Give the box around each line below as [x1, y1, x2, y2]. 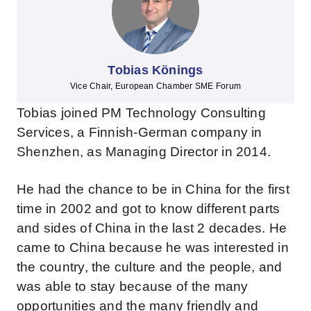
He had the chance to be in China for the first [16, 181, 289, 196]
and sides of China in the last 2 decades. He [16, 220, 287, 235]
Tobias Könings [108, 63, 203, 78]
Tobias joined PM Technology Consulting [16, 106, 266, 121]
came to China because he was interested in [16, 239, 289, 255]
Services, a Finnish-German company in [16, 125, 262, 140]
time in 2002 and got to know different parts [16, 201, 280, 216]
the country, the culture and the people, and [16, 259, 283, 274]
